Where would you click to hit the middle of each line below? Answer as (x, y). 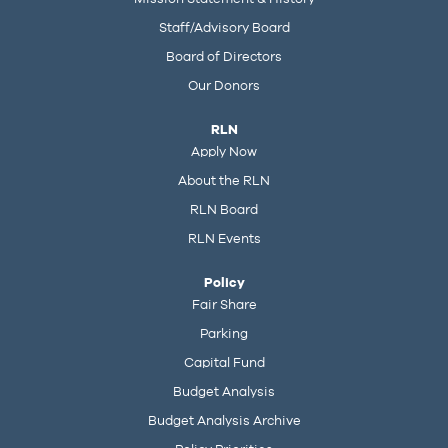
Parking (224, 334)
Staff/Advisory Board (224, 28)
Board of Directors (224, 57)
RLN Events (224, 239)
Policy (224, 283)
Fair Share (224, 305)
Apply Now (224, 152)
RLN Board (224, 210)
